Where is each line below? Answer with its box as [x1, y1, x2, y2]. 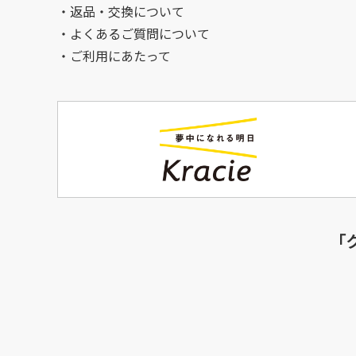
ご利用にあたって [70, 47, 171, 66]
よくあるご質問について [70, 25, 210, 44]
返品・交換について [70, 2, 184, 21]
